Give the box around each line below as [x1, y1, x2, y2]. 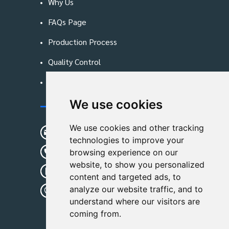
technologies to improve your [70, 135, 185, 145]
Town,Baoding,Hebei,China [61, 197, 154, 209]
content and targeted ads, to [70, 172, 181, 182]
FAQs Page [48, 16, 86, 28]
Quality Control [48, 56, 101, 67]
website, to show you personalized [70, 159, 205, 170]
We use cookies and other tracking [70, 123, 204, 133]
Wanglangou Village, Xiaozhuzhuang [61, 185, 188, 196]
